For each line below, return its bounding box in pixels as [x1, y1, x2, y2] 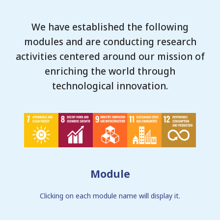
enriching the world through [45, 65, 175, 78]
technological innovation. [52, 80, 168, 92]
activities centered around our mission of [15, 50, 205, 63]
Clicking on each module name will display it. [40, 191, 180, 200]
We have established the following [31, 21, 189, 33]
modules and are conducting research [24, 35, 196, 48]
